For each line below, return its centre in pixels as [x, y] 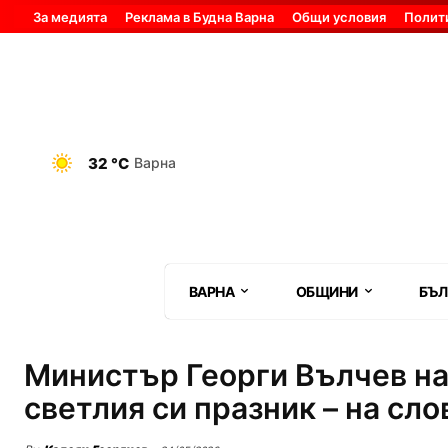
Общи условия [339, 17]
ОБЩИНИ [326, 291]
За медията [70, 17]
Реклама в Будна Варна [199, 17]
